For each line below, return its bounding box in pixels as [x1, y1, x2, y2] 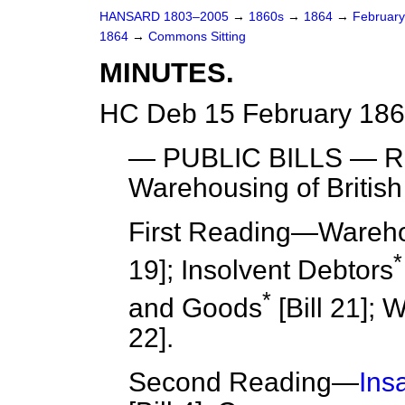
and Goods [128, 293, 262, 324]
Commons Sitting [148, 30, 246, 43]
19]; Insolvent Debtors [128, 255, 393, 286]
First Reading [128, 217, 291, 247]
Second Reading [128, 367, 332, 398]
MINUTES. [99, 57, 234, 89]
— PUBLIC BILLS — [128, 143, 384, 173]
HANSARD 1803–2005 [99, 10, 229, 24]
